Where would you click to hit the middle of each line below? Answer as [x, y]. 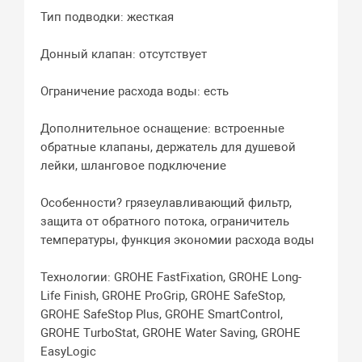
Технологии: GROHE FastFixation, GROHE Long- [171, 278]
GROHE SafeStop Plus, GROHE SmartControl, [162, 315]
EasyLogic [69, 352]
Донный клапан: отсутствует [124, 55]
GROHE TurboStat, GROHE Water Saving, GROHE [171, 333]
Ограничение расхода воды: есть [135, 92]
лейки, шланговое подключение [134, 166]
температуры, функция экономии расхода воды [178, 240]
